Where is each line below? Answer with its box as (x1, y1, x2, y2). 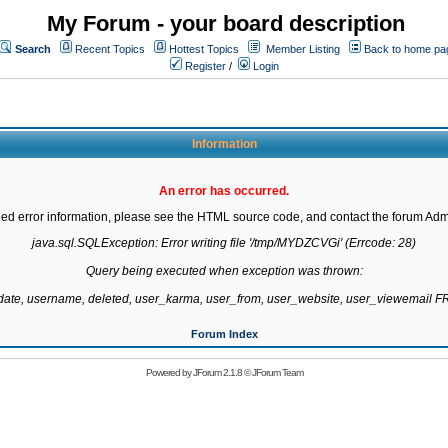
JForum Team (251, 367, 303, 378)
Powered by (145, 367, 193, 378)
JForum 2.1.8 (192, 367, 242, 378)
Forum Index (190, 328, 258, 340)
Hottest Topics (169, 43, 239, 55)
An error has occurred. (159, 184, 289, 198)
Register (182, 60, 226, 72)
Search (15, 43, 51, 55)
